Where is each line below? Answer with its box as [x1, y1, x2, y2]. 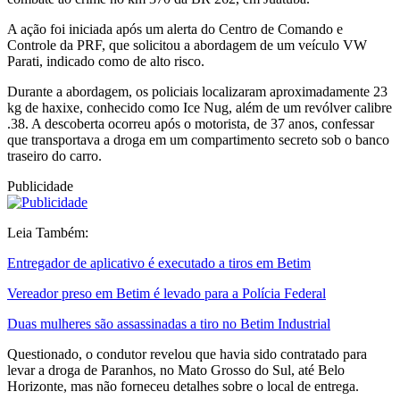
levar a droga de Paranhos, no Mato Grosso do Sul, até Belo [7, 362, 345, 378]
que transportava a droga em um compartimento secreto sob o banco [7, 131, 389, 147]
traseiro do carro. [7, 147, 102, 163]
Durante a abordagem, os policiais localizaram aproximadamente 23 [7, 83, 387, 99]
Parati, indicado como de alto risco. [7, 53, 204, 69]
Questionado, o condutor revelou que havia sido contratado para [7, 346, 367, 362]
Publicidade [7, 178, 73, 194]
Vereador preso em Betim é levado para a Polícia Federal [7, 285, 326, 301]
